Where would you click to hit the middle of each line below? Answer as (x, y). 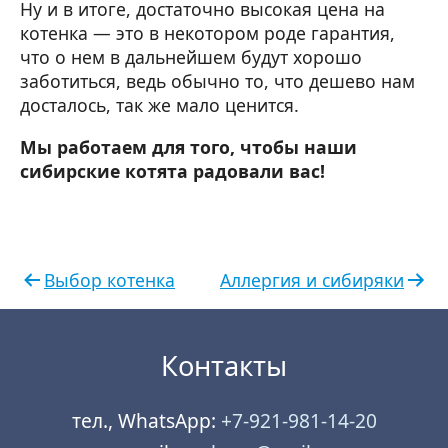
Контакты (224, 365)
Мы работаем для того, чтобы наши (188, 146)
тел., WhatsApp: (146, 420)
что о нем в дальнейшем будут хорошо (191, 57)
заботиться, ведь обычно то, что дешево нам (217, 81)
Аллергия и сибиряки (312, 279)
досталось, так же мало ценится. (159, 105)
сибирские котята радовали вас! (172, 170)
